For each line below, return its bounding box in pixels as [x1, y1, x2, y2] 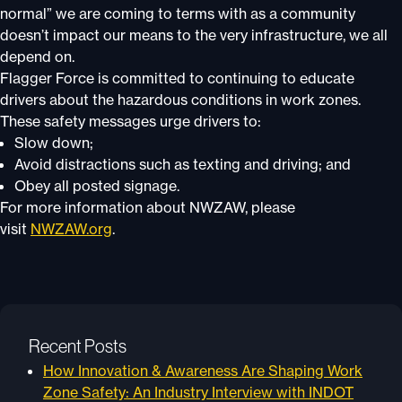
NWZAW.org [31, 220, 112, 238]
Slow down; [14, 134, 93, 152]
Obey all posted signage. [14, 177, 179, 195]
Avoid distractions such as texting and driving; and [14, 155, 351, 173]
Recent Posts [29, 336, 127, 356]
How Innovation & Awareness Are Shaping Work [43, 362, 363, 380]
